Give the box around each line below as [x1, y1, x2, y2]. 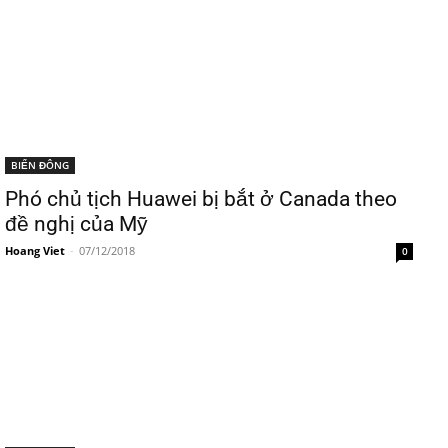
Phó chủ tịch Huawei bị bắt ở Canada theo [5, 187, 397, 211]
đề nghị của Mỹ [5, 212, 148, 236]
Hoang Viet [5, 243, 65, 258]
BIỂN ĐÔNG [11, 158, 69, 172]
